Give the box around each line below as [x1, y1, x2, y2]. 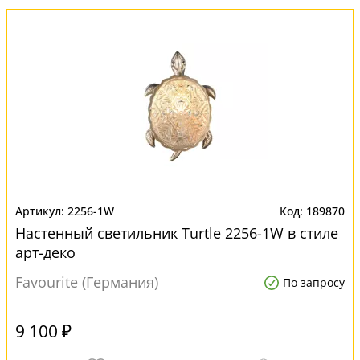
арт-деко [15, 243, 76, 262]
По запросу [283, 275, 345, 290]
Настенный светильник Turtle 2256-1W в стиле [15, 223, 338, 243]
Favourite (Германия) [15, 272, 158, 292]
